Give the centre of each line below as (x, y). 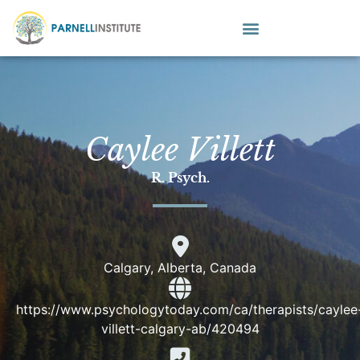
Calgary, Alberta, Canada (180, 267)
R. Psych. (180, 177)
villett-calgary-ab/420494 (180, 328)
